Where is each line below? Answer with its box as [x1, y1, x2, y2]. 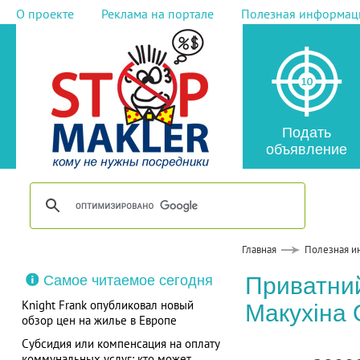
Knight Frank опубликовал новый [21, 297, 194, 313]
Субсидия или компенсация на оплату [21, 336, 219, 351]
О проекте [15, 6, 74, 22]
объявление [265, 141, 347, 157]
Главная [241, 243, 276, 256]
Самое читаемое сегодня [43, 272, 213, 288]
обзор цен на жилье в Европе [21, 313, 177, 328]
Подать [281, 125, 331, 141]
